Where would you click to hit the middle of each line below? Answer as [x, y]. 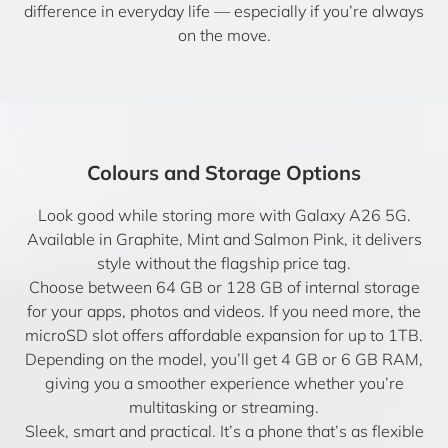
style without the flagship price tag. [224, 263]
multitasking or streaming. [224, 407]
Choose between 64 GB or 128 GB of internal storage [224, 287]
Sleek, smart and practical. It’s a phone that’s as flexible [224, 431]
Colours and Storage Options [224, 172]
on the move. [224, 35]
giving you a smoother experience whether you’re [224, 383]
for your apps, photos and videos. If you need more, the [224, 311]
